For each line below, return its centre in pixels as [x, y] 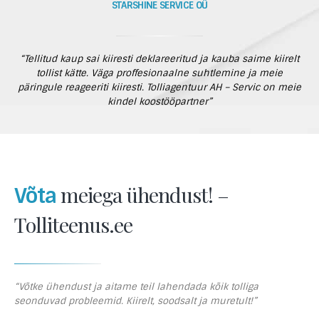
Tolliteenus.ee [73, 224]
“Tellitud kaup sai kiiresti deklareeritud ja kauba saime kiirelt [159, 59]
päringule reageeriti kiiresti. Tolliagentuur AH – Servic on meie [159, 87]
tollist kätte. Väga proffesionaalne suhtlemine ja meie [159, 73]
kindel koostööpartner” [159, 101]
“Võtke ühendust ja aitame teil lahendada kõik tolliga [136, 287]
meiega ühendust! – [142, 194]
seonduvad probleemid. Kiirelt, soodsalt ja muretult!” [136, 301]
